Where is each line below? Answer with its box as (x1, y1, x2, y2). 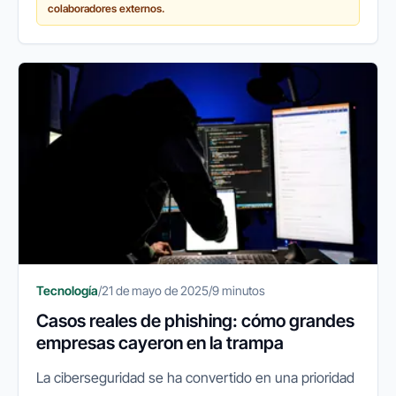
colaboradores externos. (48, 2, 164, 16)
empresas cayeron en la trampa (36, 331, 284, 354)
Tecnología (36, 282, 98, 298)
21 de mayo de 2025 (102, 282, 209, 298)
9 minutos (212, 282, 265, 298)
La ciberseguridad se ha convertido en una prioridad (36, 368, 354, 386)
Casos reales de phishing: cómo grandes (36, 309, 354, 331)
